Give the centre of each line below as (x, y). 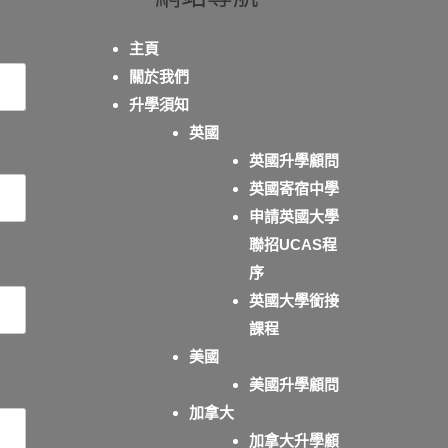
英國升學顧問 (293, 160)
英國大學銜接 (293, 300)
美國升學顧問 (293, 384)
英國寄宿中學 (293, 188)
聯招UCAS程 (292, 244)
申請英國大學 (293, 216)
